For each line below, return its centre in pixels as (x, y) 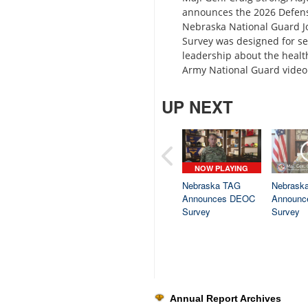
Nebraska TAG (211, 185)
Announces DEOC (219, 198)
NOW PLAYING (222, 168)
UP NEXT (197, 106)
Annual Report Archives (225, 298)
